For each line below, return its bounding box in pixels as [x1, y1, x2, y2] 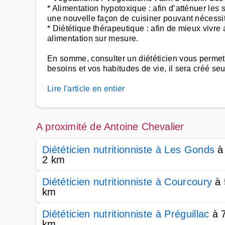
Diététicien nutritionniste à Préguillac [42, 208, 209, 219]
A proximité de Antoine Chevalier [36, 121, 184, 132]
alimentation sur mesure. [47, 34, 139, 43]
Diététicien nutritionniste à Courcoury [42, 176, 212, 187]
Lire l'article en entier [47, 84, 125, 93]
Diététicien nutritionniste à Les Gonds [42, 144, 215, 155]
